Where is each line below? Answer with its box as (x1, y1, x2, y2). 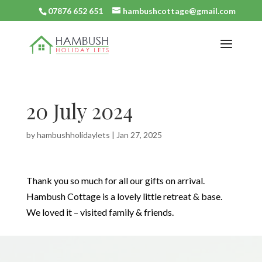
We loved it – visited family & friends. (26, 206, 174, 218)
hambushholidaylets (36, 130, 110, 140)
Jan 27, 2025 (116, 130, 162, 140)
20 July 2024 (26, 97, 133, 125)
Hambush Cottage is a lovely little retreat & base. (26, 191, 222, 202)
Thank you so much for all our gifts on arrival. (26, 175, 205, 186)
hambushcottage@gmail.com (123, 5, 236, 16)
